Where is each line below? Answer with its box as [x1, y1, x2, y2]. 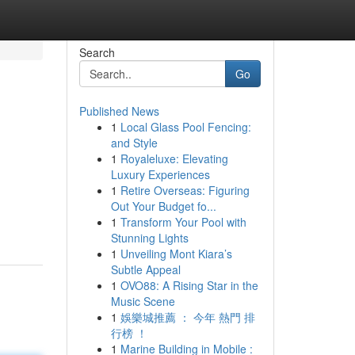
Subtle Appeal [110, 261, 181, 277]
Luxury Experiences [110, 166, 210, 182]
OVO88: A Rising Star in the [120, 277, 258, 293]
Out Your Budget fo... [110, 198, 216, 214]
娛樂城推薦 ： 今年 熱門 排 [120, 309, 255, 325]
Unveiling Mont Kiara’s [120, 246, 232, 261]
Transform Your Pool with [120, 214, 246, 230]
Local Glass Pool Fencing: [120, 119, 251, 135]
